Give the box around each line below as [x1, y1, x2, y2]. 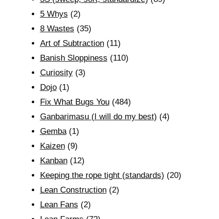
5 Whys [40, 9, 68, 19]
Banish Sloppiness [40, 53, 108, 63]
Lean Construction [40, 185, 107, 195]
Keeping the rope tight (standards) [40, 171, 164, 180]
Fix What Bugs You [40, 97, 109, 107]
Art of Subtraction [40, 39, 104, 48]
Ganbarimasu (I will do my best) [40, 112, 157, 121]
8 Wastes [40, 24, 74, 33]
